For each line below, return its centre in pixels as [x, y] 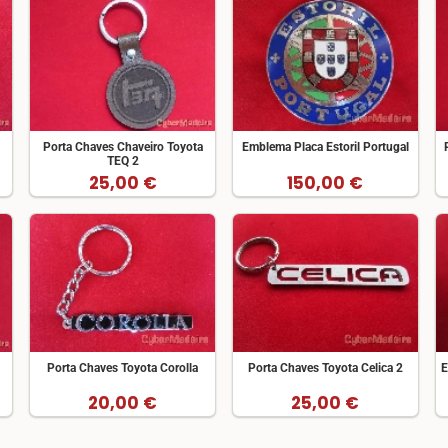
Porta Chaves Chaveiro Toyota [122, 147]
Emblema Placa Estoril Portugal [325, 147]
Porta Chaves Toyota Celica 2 [325, 368]
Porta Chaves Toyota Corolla [123, 368]
